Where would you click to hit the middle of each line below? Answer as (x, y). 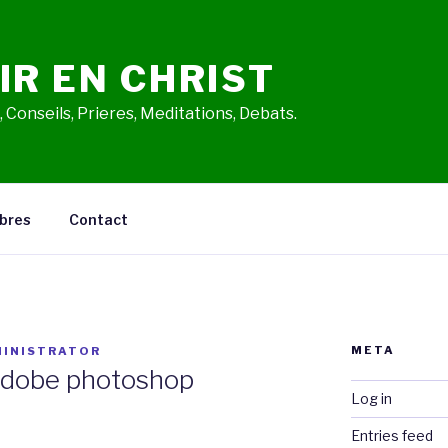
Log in (371, 398)
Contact (98, 219)
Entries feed (391, 435)
